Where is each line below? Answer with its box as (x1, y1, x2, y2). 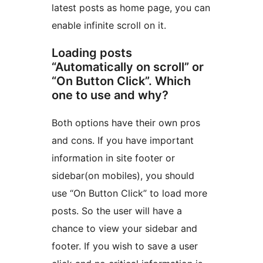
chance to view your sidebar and (52, 222, 197, 235)
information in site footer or (52, 152, 175, 164)
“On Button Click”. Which (52, 74, 191, 89)
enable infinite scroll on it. (52, 19, 166, 32)
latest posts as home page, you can (52, 2, 210, 14)
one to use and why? (52, 88, 168, 103)
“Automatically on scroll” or (52, 60, 204, 75)
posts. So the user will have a (52, 205, 182, 217)
